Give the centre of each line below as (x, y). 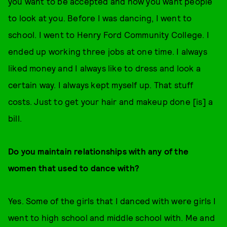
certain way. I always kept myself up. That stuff (101, 85)
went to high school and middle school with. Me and (112, 217)
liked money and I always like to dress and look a (104, 68)
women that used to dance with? (74, 168)
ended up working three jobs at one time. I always (108, 51)
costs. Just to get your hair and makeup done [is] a (111, 101)
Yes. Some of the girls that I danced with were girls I (112, 201)
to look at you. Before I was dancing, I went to (100, 18)
